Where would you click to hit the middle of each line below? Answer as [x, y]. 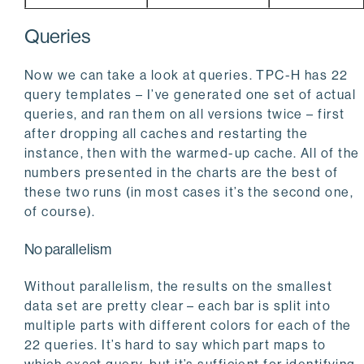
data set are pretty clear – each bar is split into [178, 305]
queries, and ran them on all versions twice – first [185, 114]
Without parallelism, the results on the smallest [179, 286]
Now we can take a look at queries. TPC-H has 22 [186, 75]
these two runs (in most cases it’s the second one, [189, 192]
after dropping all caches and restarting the [167, 133]
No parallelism [68, 249]
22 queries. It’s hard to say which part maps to [175, 344]
